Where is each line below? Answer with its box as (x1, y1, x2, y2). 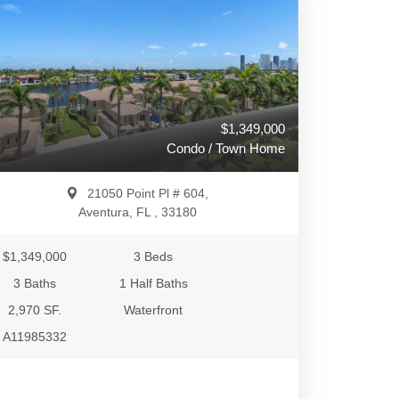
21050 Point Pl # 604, (87, 186, 208, 200)
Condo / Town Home (167, 141, 285, 156)
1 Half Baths (118, 276, 188, 290)
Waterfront (124, 303, 183, 317)
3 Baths (13, 276, 57, 290)
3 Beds (134, 249, 174, 264)
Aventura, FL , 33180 (77, 205, 197, 219)
